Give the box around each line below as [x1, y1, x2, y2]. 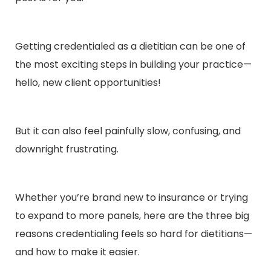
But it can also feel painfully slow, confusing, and [15, 124, 241, 138]
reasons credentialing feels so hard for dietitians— [15, 227, 252, 241]
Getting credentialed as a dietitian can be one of [15, 39, 246, 53]
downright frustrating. [15, 142, 121, 156]
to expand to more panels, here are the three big [15, 209, 249, 223]
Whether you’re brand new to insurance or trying [15, 191, 248, 204]
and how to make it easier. [15, 245, 140, 259]
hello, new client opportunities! [15, 76, 163, 90]
